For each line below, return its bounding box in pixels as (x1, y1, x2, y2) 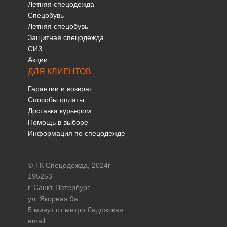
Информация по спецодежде (28, 129, 125, 138)
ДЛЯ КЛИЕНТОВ (28, 67, 91, 77)
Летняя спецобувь (28, 22, 88, 31)
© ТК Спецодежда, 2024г (28, 161, 110, 170)
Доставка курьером (28, 107, 91, 116)
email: (28, 217, 47, 225)
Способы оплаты (28, 96, 84, 104)
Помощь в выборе (28, 118, 88, 127)
